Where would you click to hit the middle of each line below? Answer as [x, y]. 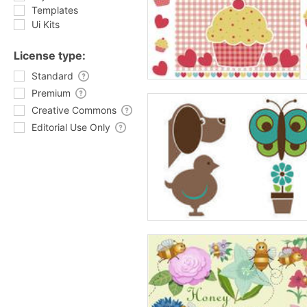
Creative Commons [74, 110]
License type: [50, 56]
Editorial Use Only [71, 127]
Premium [51, 93]
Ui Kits [46, 24]
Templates [55, 10]
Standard [52, 76]
